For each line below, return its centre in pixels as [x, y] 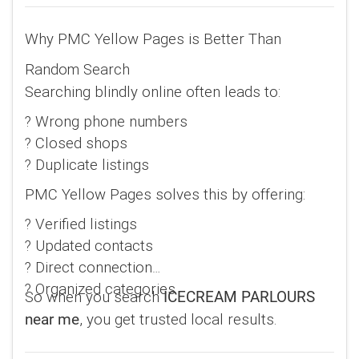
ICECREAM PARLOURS [239, 298]
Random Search [77, 69]
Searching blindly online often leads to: [153, 92]
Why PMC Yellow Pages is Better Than [153, 39]
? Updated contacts [89, 246]
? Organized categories [100, 289]
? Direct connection [89, 267]
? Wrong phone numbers [106, 121]
